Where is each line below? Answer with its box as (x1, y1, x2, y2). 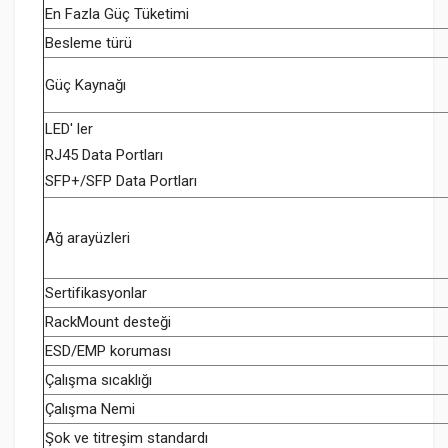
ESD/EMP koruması (45, 341, 171, 360)
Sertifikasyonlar (45, 283, 147, 302)
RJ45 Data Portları (45, 145, 163, 164)
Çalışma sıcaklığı (45, 370, 152, 389)
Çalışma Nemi (45, 399, 135, 418)
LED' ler (45, 119, 93, 138)
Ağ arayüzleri (45, 228, 130, 247)
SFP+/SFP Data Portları (45, 171, 197, 190)
